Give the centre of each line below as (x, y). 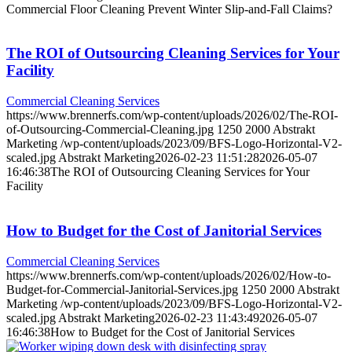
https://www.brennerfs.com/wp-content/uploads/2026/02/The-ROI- (172, 115)
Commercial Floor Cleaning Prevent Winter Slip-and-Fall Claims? (169, 9)
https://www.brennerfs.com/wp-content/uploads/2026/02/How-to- (169, 275)
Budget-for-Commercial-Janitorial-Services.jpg (122, 289)
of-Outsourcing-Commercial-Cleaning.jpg (110, 130)
